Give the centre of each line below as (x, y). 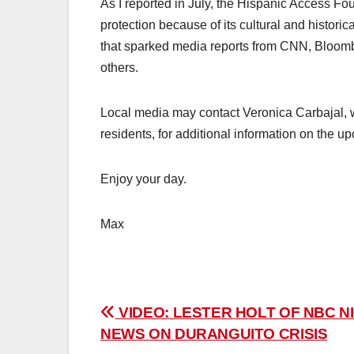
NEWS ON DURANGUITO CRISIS (214, 333)
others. (119, 67)
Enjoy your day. (143, 179)
